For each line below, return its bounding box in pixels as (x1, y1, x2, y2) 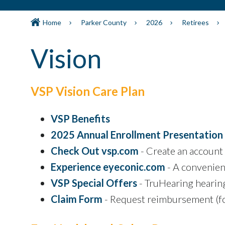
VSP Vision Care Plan (31, 83, 145, 98)
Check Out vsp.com (51, 144, 139, 157)
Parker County (81, 18, 127, 27)
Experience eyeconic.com (51, 160, 165, 173)
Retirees (182, 18, 209, 27)
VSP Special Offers (51, 176, 137, 189)
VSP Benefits (51, 112, 110, 125)
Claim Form (51, 192, 102, 205)
